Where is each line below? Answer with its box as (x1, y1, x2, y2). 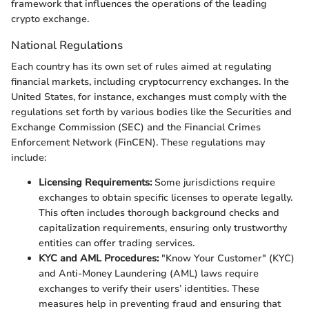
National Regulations (11, 37, 123, 54)
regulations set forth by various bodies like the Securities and (11, 106, 292, 119)
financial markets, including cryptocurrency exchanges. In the (11, 75, 289, 89)
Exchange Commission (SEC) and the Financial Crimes (11, 121, 261, 134)
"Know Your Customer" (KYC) (159, 252, 295, 266)
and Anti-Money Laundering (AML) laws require (39, 267, 259, 281)
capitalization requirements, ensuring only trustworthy (39, 221, 287, 235)
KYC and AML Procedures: (39, 252, 159, 266)
